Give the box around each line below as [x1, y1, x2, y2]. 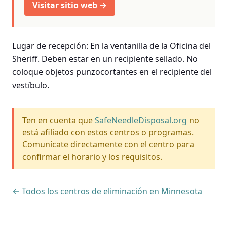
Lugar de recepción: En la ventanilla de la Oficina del [12, 40, 211, 51]
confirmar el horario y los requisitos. [22, 150, 162, 162]
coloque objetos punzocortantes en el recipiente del [12, 66, 212, 78]
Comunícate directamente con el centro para [22, 138, 194, 150]
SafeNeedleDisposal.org [95, 114, 187, 126]
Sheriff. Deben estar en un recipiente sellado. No [12, 53, 198, 64]
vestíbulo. [12, 79, 49, 91]
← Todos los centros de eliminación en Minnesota [12, 185, 202, 197]
